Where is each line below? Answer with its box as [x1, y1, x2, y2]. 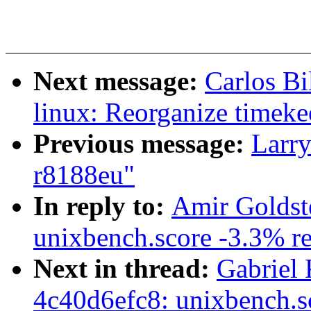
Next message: [33, 66, 205, 96]
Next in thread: [33, 253, 217, 284]
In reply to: [33, 191, 171, 221]
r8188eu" [33, 160, 135, 190]
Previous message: [33, 128, 251, 159]
